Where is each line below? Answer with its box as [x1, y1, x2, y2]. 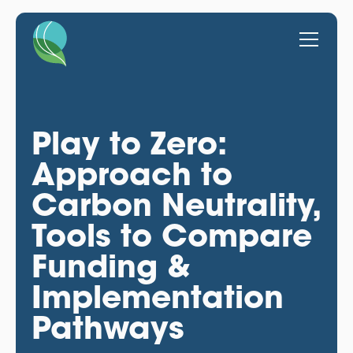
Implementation [31, 276, 284, 317]
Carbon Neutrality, [31, 184, 320, 225]
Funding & [31, 245, 191, 286]
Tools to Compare [31, 214, 312, 255]
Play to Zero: [31, 122, 227, 163]
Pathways [31, 307, 184, 347]
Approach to [31, 153, 232, 194]
